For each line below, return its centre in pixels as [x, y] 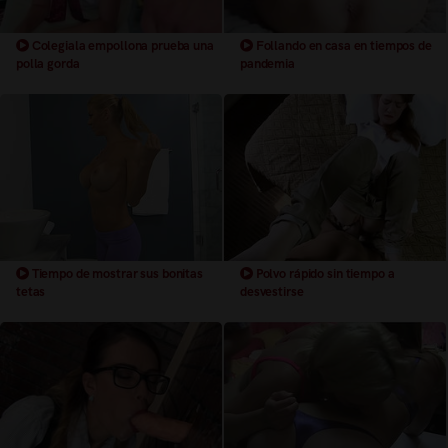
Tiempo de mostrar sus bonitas [115, 273]
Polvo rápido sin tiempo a [323, 273]
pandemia [267, 64]
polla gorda [48, 64]
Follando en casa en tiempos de [342, 46]
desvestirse [272, 291]
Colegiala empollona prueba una [121, 46]
